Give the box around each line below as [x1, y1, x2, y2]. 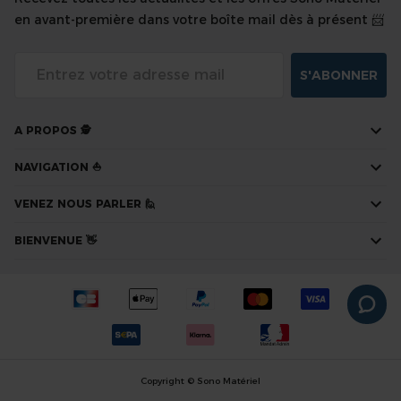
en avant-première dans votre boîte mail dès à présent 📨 [14, 12, 384, 28]
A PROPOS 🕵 [14, 124, 91, 137]
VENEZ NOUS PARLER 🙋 [14, 197, 156, 210]
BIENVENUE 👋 [14, 234, 97, 247]
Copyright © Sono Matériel [141, 375, 260, 387]
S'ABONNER [300, 67, 378, 83]
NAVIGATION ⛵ [14, 160, 101, 174]
